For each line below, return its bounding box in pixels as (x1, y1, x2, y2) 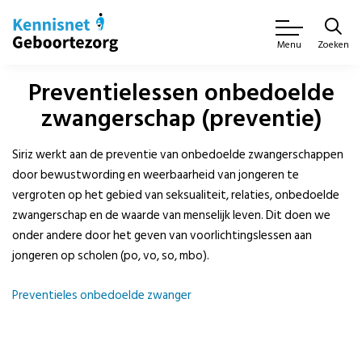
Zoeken (318, 37, 349, 53)
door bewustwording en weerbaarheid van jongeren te (12, 165, 299, 185)
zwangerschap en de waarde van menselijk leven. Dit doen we (12, 205, 330, 225)
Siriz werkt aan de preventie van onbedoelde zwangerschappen (12, 145, 343, 165)
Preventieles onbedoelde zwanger (12, 285, 192, 305)
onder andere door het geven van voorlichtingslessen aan (12, 225, 312, 246)
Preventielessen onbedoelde (27, 74, 335, 112)
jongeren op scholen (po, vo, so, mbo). (12, 246, 209, 266)
